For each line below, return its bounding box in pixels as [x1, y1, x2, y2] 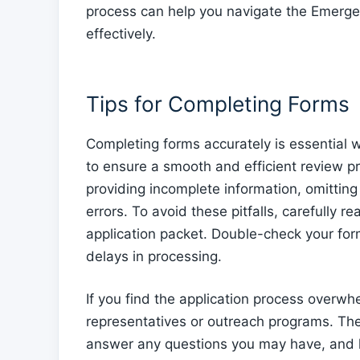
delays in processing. [86, 247, 222, 264]
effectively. [86, 25, 156, 42]
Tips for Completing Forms [86, 90, 350, 117]
